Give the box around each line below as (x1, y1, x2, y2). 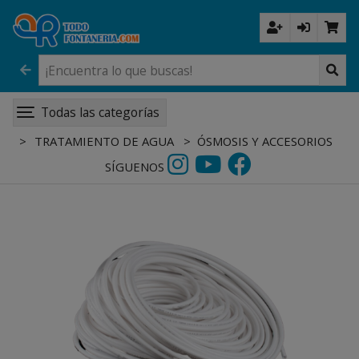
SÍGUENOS (104, 158, 164, 175)
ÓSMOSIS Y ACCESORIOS (197, 132, 333, 149)
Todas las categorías (41, 103, 159, 122)
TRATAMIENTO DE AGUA (31, 132, 175, 149)
